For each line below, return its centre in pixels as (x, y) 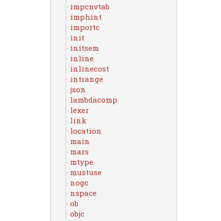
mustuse (86, 172)
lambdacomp (93, 100)
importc (85, 27)
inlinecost (89, 69)
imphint (86, 17)
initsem (84, 48)
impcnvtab (90, 6)
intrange (86, 79)
